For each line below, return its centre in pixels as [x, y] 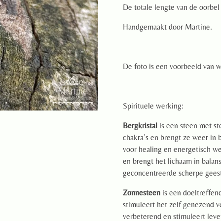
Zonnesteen [142, 192]
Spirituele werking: [153, 106]
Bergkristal [141, 125]
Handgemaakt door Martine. [167, 27]
